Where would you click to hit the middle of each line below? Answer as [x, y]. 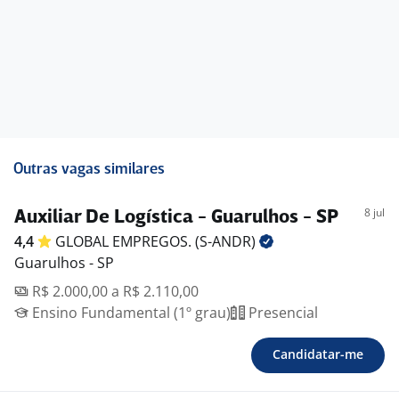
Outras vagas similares [89, 170]
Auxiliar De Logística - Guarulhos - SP [176, 218]
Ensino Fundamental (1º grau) [130, 313]
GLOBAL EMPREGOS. [125, 241]
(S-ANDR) [227, 241]
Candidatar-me [318, 354]
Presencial [281, 313]
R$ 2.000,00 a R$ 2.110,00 [114, 291]
